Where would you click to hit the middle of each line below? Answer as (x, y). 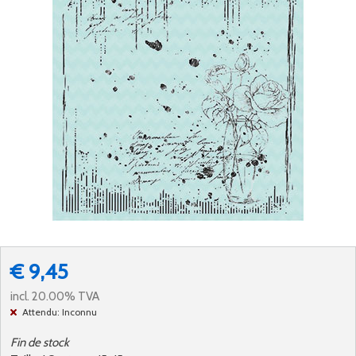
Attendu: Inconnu (60, 312)
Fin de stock (40, 342)
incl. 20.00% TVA (55, 296)
